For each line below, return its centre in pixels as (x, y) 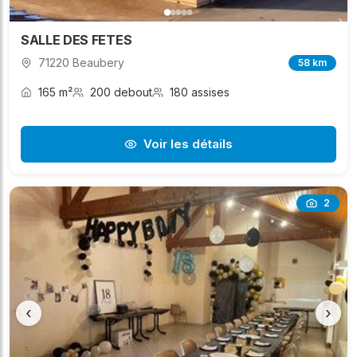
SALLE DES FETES (76, 40)
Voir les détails (188, 144)
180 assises (200, 92)
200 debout (121, 92)
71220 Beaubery (81, 63)
